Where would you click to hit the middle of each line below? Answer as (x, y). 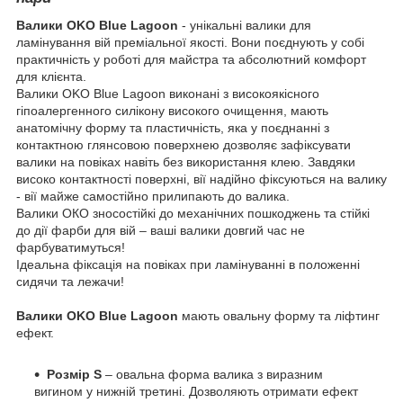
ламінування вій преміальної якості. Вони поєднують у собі (190, 42)
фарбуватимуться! (71, 247)
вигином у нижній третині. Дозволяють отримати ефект (196, 391)
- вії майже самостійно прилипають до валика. (153, 196)
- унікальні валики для (246, 25)
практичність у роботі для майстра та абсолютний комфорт (191, 59)
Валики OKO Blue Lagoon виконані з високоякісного (168, 93)
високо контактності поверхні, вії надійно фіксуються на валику (201, 179)
